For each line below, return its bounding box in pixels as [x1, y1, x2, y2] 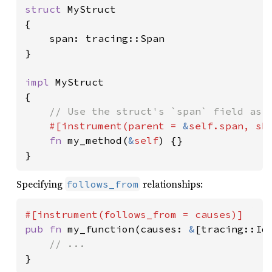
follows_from [66, 177, 139, 190]
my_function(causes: [67, 222, 189, 235]
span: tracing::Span [25, 32, 165, 44]
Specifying [16, 177, 65, 191]
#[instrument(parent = [49, 119, 183, 132]
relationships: [140, 177, 203, 191]
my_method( [67, 134, 128, 146]
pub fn [25, 222, 67, 235]
